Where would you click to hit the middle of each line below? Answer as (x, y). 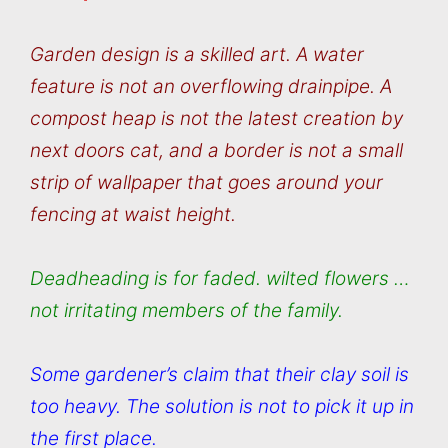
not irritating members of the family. (186, 311)
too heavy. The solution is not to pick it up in (222, 407)
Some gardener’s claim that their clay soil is (219, 375)
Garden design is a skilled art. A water (197, 54)
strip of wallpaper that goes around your (206, 182)
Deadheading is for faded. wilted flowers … (220, 279)
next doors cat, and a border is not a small (216, 150)
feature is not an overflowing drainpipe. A (211, 86)
